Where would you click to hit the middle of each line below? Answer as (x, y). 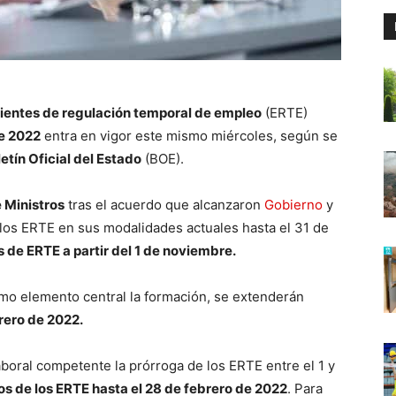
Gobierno (293, 205)
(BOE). (163, 159)
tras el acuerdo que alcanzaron (164, 205)
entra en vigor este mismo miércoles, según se (189, 136)
